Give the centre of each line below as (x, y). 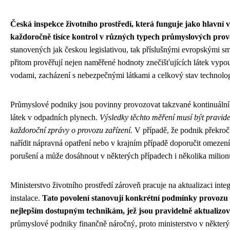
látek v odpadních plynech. (55, 117)
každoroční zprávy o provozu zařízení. (71, 130)
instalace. (26, 198)
